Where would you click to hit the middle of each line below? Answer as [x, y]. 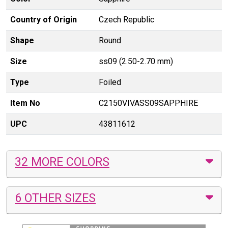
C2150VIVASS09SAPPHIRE [148, 103]
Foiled [110, 82]
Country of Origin [44, 19]
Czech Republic [126, 19]
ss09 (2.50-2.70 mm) [136, 61]
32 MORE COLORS [62, 162]
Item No [25, 103]
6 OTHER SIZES [55, 198]
